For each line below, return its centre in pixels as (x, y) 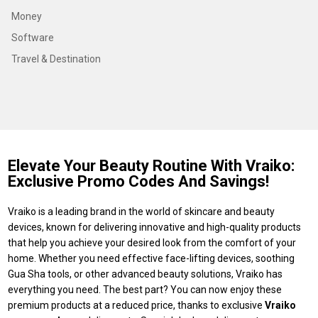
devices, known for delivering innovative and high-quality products (155, 227)
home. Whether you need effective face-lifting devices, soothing (152, 258)
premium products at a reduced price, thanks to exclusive (137, 305)
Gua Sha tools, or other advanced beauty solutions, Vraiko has (146, 274)
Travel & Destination (56, 59)
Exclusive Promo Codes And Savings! (139, 181)
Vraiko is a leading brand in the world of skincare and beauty (142, 212)
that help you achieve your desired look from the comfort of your (152, 243)
